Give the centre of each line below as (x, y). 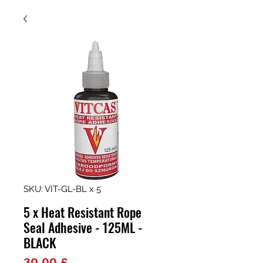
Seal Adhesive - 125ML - (83, 227)
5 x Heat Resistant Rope (82, 212)
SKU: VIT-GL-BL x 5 (62, 189)
